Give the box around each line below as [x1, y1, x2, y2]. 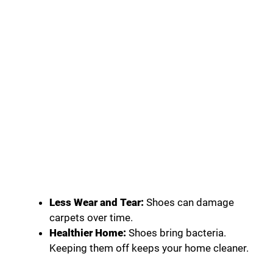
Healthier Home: [49, 226, 126, 239]
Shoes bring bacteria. [126, 226, 226, 239]
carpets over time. [49, 211, 133, 224]
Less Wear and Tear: [49, 196, 144, 208]
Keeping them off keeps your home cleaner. [49, 241, 249, 254]
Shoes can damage [144, 196, 234, 208]
